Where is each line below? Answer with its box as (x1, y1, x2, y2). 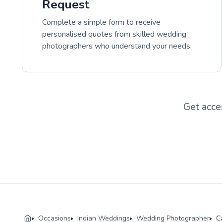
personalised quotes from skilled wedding (42, 29, 186, 40)
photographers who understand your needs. (42, 41, 192, 52)
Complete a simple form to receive (42, 17, 161, 28)
